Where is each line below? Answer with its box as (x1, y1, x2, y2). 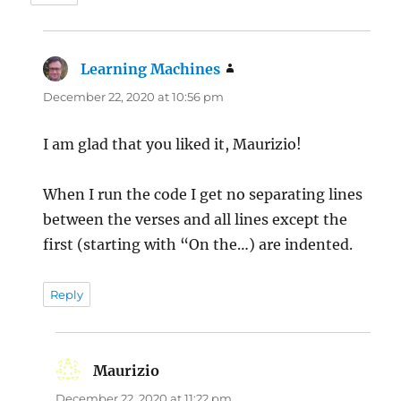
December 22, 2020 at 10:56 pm (43, 89, 225, 104)
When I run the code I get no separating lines (43, 184, 363, 203)
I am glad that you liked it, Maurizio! (43, 134, 303, 153)
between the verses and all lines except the (43, 209, 348, 228)
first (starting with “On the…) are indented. (43, 235, 354, 253)
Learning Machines (81, 59, 221, 78)
